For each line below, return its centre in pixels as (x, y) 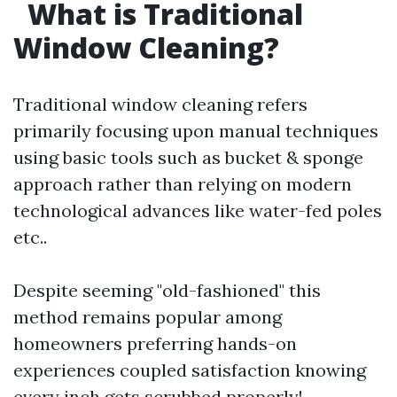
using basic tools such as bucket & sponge (188, 157)
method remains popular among (148, 317)
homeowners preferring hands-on (155, 343)
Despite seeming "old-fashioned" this (167, 290)
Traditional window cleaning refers (160, 104)
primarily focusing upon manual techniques (196, 131)
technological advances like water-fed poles (198, 210)
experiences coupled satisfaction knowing (190, 370)
